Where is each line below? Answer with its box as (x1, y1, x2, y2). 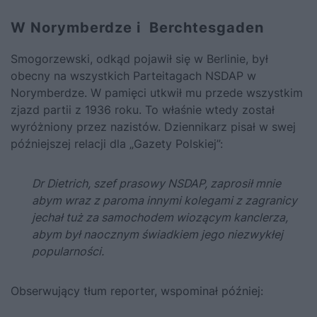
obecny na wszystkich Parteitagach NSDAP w (11, 69, 256, 83)
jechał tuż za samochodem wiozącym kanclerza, (32, 210, 288, 225)
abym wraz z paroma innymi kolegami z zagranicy (32, 193, 297, 208)
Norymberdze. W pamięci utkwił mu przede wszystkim (11, 86, 303, 100)
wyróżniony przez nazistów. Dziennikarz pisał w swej (11, 120, 296, 134)
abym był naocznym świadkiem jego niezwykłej (32, 227, 283, 242)
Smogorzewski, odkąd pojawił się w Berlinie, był (11, 52, 268, 67)
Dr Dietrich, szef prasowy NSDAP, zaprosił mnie (32, 176, 281, 191)
